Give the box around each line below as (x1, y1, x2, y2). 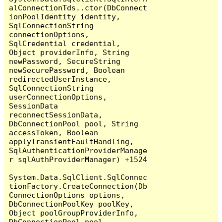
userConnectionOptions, (9, 92, 108, 101)
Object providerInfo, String (9, 48, 130, 56)
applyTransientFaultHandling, (9, 137, 134, 146)
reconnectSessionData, (9, 110, 103, 119)
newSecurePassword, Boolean (9, 65, 125, 74)
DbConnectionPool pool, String (9, 119, 139, 128)
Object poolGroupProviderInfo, (9, 208, 139, 217)
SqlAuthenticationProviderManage (9, 146, 148, 155)
